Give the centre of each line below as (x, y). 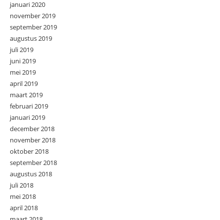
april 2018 (24, 208)
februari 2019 (29, 106)
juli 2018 (22, 185)
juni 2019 (23, 61)
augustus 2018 (31, 174)
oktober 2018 (29, 151)
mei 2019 (23, 72)
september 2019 (33, 27)
